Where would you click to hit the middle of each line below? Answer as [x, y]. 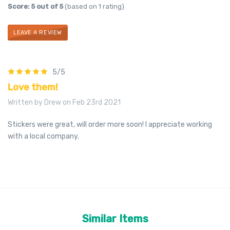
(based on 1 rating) [94, 7]
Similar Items [115, 219]
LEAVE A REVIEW [38, 33]
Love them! [33, 88]
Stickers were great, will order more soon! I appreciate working [110, 125]
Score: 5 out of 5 [35, 7]
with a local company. [43, 137]
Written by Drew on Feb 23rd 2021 [64, 103]
